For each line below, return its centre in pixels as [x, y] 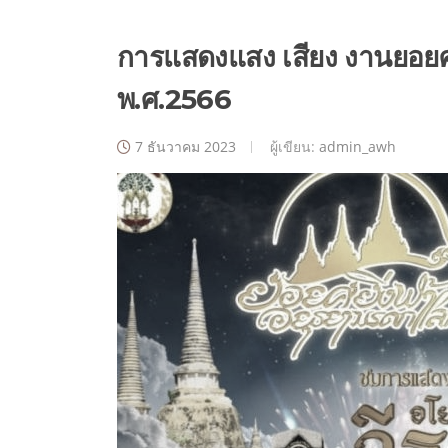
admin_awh [357, 147]
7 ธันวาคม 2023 [185, 147]
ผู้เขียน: [292, 147]
